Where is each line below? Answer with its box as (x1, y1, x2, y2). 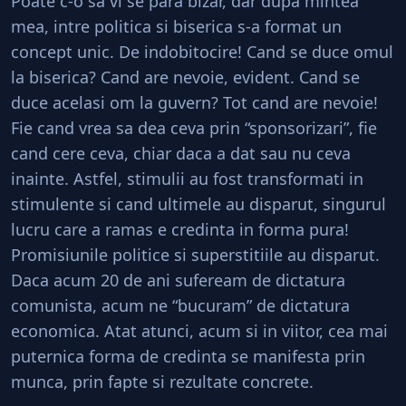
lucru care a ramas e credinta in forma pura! (11, 218, 349, 240)
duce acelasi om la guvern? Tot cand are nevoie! (11, 92, 378, 113)
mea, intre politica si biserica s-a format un (11, 15, 342, 37)
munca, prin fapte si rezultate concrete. (11, 371, 314, 392)
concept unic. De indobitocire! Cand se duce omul (11, 41, 393, 63)
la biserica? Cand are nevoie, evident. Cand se (11, 66, 360, 88)
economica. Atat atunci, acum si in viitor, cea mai (11, 320, 388, 342)
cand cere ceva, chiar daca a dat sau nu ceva (11, 142, 351, 164)
